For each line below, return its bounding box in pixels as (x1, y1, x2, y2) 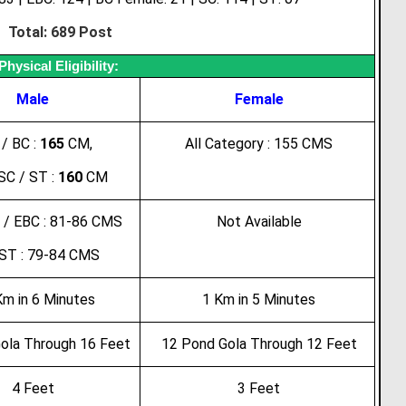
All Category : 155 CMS (185, 135, 333, 152)
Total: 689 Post (7, 24, 112, 41)
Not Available (216, 213, 302, 230)
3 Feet (237, 380, 281, 397)
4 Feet (11, 380, 54, 397)
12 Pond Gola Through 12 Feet (160, 335, 357, 353)
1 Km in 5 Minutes (202, 291, 316, 308)
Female (234, 91, 284, 108)
